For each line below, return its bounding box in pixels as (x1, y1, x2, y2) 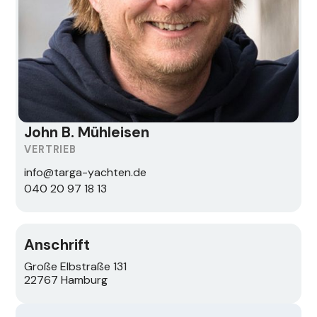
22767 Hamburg (24, 272, 108, 288)
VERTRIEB (24, 143, 76, 156)
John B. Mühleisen (24, 122, 150, 142)
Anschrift (24, 235, 91, 255)
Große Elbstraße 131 (24, 259, 127, 275)
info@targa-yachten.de (24, 165, 147, 180)
